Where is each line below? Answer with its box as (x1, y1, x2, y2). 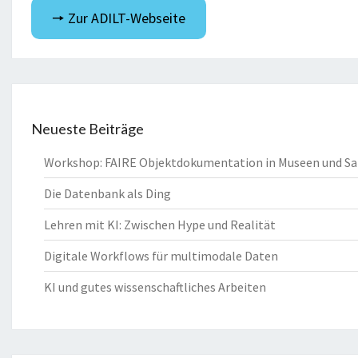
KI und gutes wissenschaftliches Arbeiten (44, 278, 266, 295)
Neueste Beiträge (31, 119, 144, 137)
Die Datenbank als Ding (44, 185, 171, 201)
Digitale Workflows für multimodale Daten (44, 247, 278, 264)
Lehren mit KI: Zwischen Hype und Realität (44, 216, 276, 233)
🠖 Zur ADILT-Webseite (51, 8, 185, 27)
